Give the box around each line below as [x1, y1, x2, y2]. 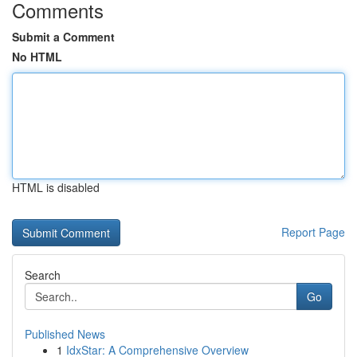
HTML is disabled [12, 179, 100, 195]
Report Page [281, 224, 345, 240]
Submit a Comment [12, 29, 115, 45]
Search [25, 267, 61, 283]
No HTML [12, 49, 62, 65]
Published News [25, 326, 105, 342]
